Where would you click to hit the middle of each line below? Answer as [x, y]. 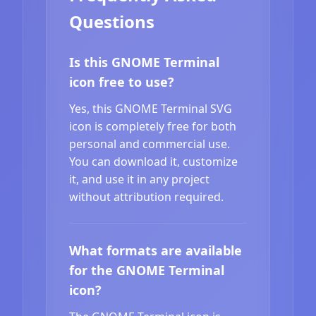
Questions [112, 21]
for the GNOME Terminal [147, 270]
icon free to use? [122, 81]
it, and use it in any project [139, 179]
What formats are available [156, 250]
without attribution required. [146, 196]
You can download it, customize [153, 161]
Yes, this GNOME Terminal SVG [151, 108]
